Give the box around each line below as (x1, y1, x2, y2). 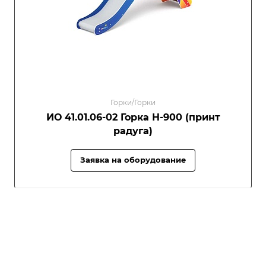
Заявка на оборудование (80, 154, 186, 164)
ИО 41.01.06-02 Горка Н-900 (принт (46, 111, 220, 123)
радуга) (113, 125, 153, 137)
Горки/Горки (110, 97, 156, 107)
